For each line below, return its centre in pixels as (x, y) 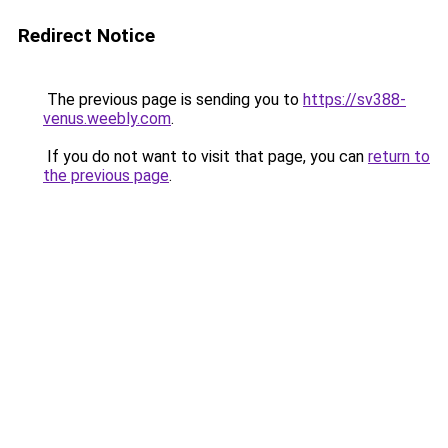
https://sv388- (354, 99)
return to (399, 156)
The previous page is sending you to (173, 99)
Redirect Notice (86, 35)
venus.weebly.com (107, 118)
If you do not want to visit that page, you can (205, 156)
